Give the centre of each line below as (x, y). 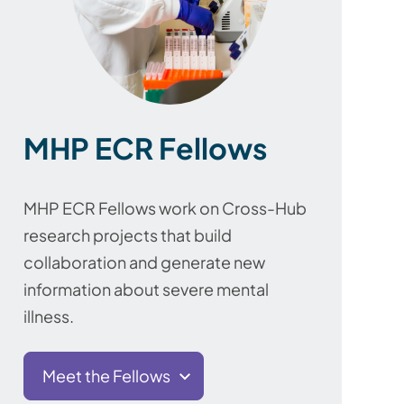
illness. (49, 316)
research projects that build (128, 234)
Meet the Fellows (106, 375)
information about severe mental (146, 289)
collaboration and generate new (144, 262)
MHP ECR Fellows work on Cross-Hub (165, 207)
